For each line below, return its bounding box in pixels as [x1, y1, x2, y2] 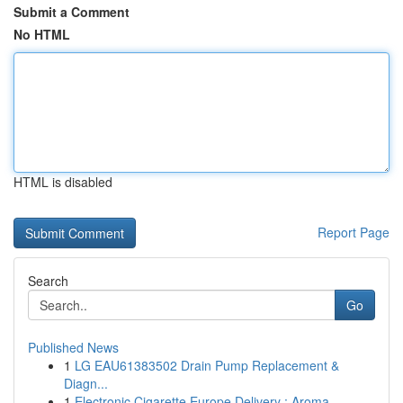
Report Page [318, 223, 390, 241]
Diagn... [64, 374, 108, 392]
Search [28, 272, 68, 290]
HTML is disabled [13, 173, 112, 191]
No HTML [13, 25, 70, 43]
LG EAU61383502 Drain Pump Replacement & [75, 356, 339, 374]
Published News [28, 338, 119, 356]
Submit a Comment [13, 3, 130, 21]
